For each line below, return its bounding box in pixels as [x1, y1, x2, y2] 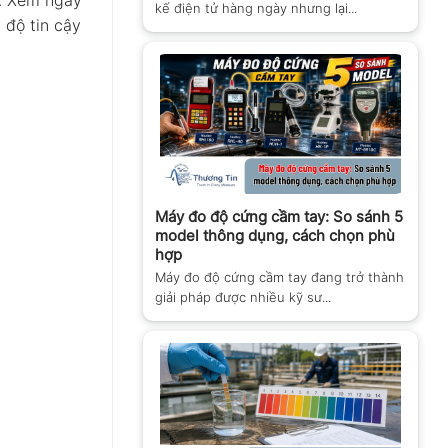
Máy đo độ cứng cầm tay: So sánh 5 [155, 207, 403, 227]
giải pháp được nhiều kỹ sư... [155, 289, 331, 306]
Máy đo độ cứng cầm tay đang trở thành [155, 269, 404, 286]
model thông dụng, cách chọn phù [155, 226, 395, 246]
